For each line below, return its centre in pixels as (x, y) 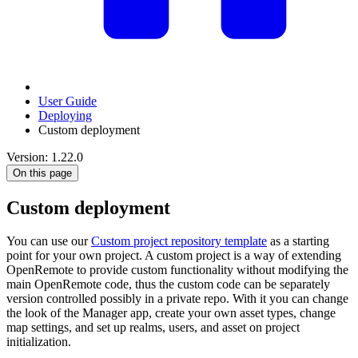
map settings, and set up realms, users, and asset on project (153, 328)
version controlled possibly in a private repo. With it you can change (177, 299)
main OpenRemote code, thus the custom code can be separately (168, 284)
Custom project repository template (179, 241)
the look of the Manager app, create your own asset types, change (171, 313)
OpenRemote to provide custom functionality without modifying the (177, 270)
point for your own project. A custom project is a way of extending (174, 256)
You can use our (49, 241)
